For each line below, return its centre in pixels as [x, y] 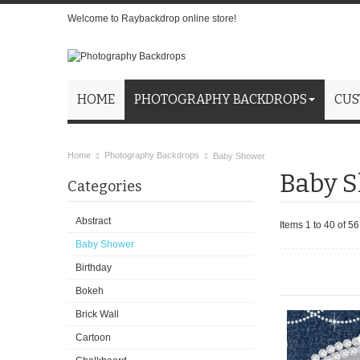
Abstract [93, 221]
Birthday [94, 268]
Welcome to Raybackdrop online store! [152, 18]
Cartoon [93, 338]
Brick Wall [97, 315]
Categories [104, 187]
